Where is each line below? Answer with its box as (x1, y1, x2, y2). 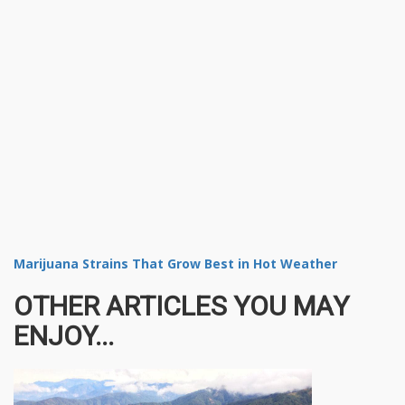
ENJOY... (14, 319, 114, 352)
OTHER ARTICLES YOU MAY (14, 289, 349, 322)
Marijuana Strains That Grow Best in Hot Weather (14, 254, 337, 272)
